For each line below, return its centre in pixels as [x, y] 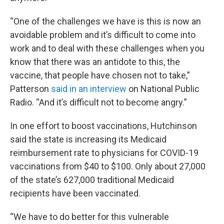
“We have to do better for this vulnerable [89, 217]
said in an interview [89, 89]
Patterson [30, 89]
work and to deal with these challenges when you [107, 48]
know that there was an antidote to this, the [95, 62]
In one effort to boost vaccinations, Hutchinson [103, 126]
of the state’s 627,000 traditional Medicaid [92, 180]
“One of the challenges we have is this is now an [105, 21]
